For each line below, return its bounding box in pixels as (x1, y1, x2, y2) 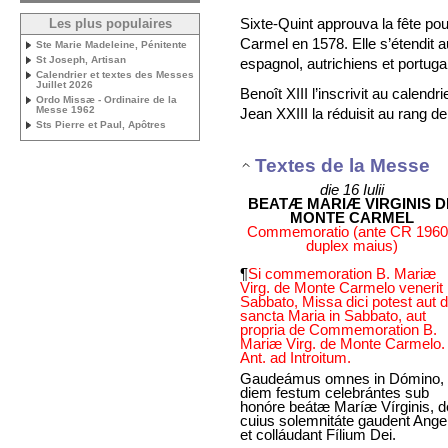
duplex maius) (305, 236, 398, 254)
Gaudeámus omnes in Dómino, (240, 369, 444, 387)
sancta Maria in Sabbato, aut (240, 306, 426, 324)
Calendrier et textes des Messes (36, 69, 194, 80)
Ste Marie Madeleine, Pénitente (36, 39, 187, 50)
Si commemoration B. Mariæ (248, 264, 436, 282)
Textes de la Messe (255, 154, 430, 177)
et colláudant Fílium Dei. (240, 425, 396, 443)
